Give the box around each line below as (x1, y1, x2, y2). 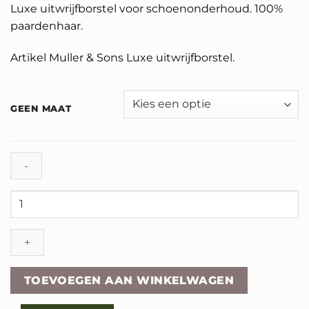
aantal (10, 222, 42, 235)
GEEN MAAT (10, 103, 72, 114)
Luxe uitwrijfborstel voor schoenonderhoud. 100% (10, 1, 283, 15)
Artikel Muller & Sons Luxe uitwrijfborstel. (10, 50, 235, 64)
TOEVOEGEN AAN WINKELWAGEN (23, 273, 235, 287)
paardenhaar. (10, 19, 83, 32)
